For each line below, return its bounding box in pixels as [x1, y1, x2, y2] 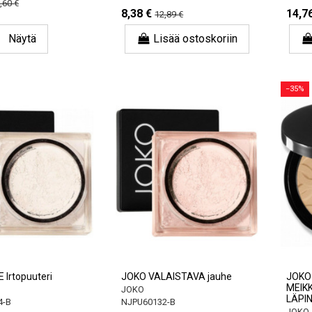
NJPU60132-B [121, 297, 176, 308]
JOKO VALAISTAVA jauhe [121, 271, 233, 282]
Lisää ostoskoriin [153, 32, 238, 46]
